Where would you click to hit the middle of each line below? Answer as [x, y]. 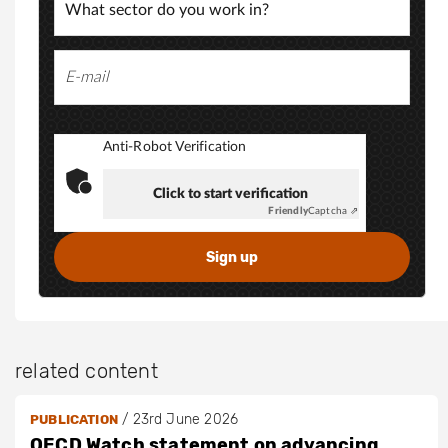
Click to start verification [230, 194]
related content [86, 370]
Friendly [288, 211]
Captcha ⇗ [333, 211]
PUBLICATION [74, 419]
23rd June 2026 [185, 419]
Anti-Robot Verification [174, 147]
